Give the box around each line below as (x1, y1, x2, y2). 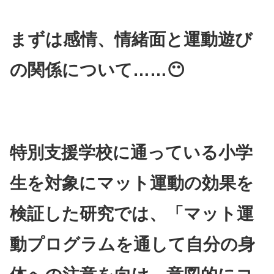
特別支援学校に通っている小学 (10, 143, 253, 163)
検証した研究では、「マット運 (10, 204, 254, 224)
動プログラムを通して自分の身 (10, 235, 255, 254)
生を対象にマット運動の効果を (10, 174, 254, 193)
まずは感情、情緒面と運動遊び (10, 29, 253, 49)
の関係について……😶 (10, 60, 185, 80)
